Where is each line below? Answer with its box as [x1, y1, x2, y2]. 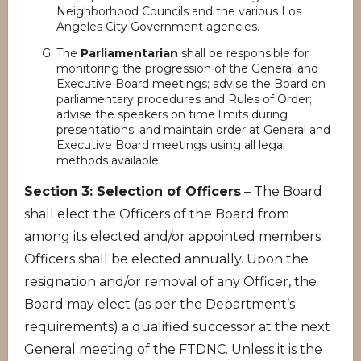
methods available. [56, 153, 161, 168]
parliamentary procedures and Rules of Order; [56, 92, 312, 106]
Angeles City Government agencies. [56, 19, 259, 34]
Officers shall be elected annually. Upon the [24, 251, 309, 267]
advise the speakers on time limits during [56, 107, 288, 122]
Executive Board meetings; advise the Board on [56, 77, 326, 91]
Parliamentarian [81, 46, 181, 60]
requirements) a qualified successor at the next [24, 319, 330, 334]
